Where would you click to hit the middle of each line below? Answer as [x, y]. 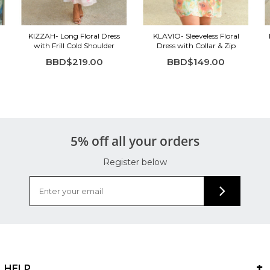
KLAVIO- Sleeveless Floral [196, 36]
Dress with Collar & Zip [196, 45]
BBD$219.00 [74, 61]
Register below [135, 162]
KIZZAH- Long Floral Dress [74, 36]
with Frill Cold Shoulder [74, 45]
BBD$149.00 [196, 61]
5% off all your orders [135, 141]
